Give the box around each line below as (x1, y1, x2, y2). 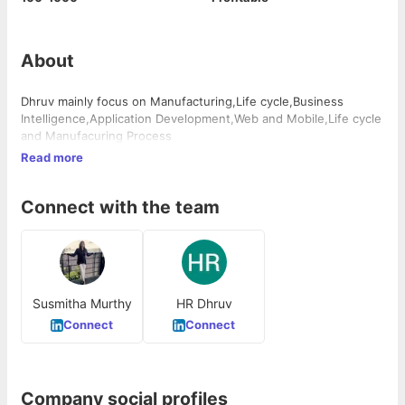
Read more (21, 150, 83, 165)
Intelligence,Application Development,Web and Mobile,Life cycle (21, 111, 381, 127)
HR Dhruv (175, 296, 232, 312)
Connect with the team (21, 195, 220, 218)
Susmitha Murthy (32, 296, 132, 312)
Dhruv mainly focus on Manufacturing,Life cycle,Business (21, 94, 344, 109)
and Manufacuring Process (21, 128, 172, 144)
